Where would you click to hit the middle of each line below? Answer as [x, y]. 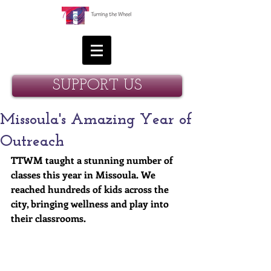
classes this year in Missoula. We [84, 175]
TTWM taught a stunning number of [93, 160]
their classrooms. [50, 218]
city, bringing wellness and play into [91, 204]
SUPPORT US [97, 86]
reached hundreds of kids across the [91, 189]
